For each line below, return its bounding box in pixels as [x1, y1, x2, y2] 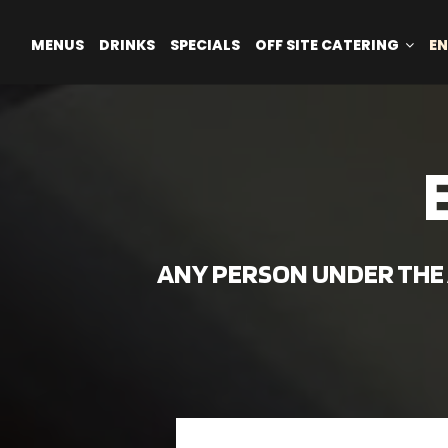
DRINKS [99, 35, 158, 55]
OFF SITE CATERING [255, 35, 402, 55]
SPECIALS [170, 35, 243, 55]
